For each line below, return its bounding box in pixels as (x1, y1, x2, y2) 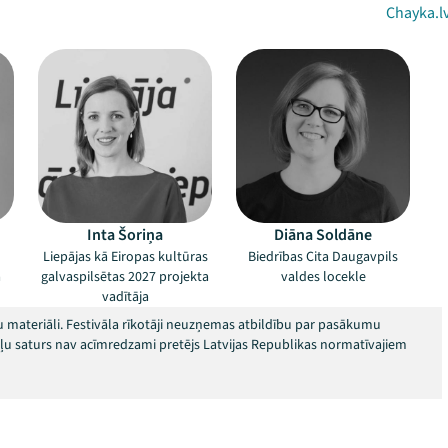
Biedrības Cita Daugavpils (248, 247, 398, 267)
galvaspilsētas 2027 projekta (41, 267, 209, 287)
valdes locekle (280, 267, 366, 287)
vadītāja (101, 287, 149, 307)
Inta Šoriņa (87, 224, 163, 246)
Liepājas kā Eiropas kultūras (42, 247, 208, 267)
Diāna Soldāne (274, 224, 372, 246)
